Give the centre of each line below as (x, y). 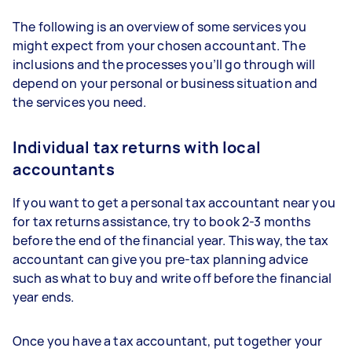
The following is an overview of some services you (160, 26)
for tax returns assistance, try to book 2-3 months (162, 221)
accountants (64, 169)
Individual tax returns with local (137, 147)
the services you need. (81, 102)
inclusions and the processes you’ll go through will (164, 64)
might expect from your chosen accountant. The (159, 45)
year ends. (45, 297)
